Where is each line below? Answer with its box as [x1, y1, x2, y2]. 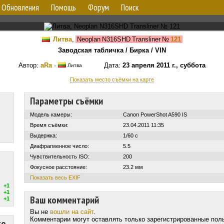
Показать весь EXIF [30, 174, 80, 180]
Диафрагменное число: [30, 143, 89, 149]
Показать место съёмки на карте [70, 76, 154, 82]
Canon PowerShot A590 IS [123, 111, 187, 117]
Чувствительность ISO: [30, 153, 89, 159]
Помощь [51, 2, 76, 13]
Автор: [18, 61, 40, 69]
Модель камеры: [30, 111, 72, 117]
